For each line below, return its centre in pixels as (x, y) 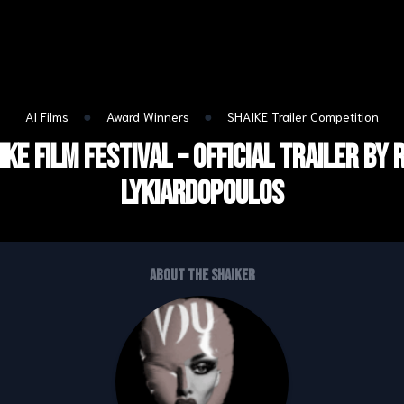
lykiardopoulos (202, 194)
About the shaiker (202, 275)
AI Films (49, 116)
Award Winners (150, 116)
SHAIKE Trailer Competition (303, 116)
